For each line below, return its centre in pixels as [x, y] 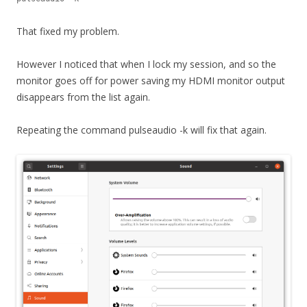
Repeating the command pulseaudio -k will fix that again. [142, 130]
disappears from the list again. [83, 97]
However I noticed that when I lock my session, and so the [146, 64]
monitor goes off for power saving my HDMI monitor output [151, 80]
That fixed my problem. [68, 31]
